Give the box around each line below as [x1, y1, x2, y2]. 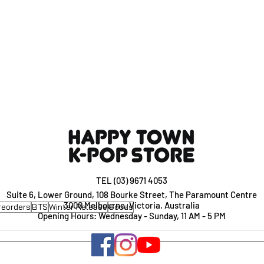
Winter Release [49, 202, 107, 212]
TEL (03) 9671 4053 [96, 175, 167, 186]
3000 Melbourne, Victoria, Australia [64, 200, 200, 211]
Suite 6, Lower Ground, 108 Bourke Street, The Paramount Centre [6, 189, 257, 200]
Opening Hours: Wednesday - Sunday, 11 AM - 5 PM [38, 210, 226, 222]
